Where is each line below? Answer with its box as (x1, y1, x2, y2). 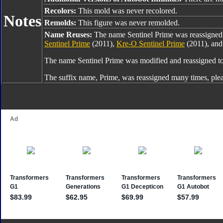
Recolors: (44, 6, 78, 15)
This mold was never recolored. (78, 6, 177, 15)
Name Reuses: (44, 30, 94, 39)
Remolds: (44, 18, 78, 27)
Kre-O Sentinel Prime (116, 39, 185, 48)
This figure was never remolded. (78, 18, 180, 27)
